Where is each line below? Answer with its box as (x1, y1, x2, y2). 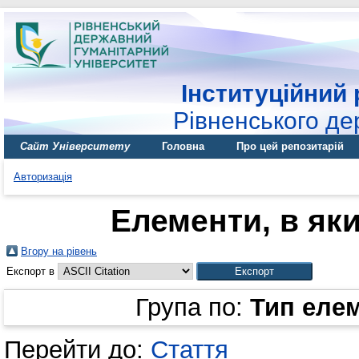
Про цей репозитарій (236, 140, 344, 152)
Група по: (135, 293, 250, 321)
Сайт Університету (20, 140, 130, 152)
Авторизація (14, 171, 72, 183)
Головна (162, 140, 204, 152)
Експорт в (6, 265, 58, 277)
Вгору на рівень (21, 245, 97, 257)
